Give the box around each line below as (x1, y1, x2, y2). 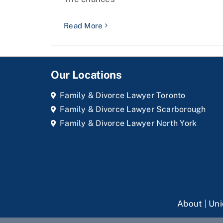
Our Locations (50, 68, 122, 82)
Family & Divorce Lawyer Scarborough (60, 105, 206, 114)
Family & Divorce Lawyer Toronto (60, 91, 186, 101)
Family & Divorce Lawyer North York (60, 118, 197, 128)
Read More (64, 21, 103, 30)
